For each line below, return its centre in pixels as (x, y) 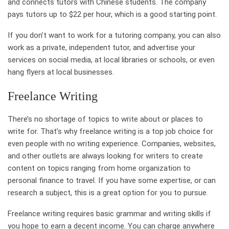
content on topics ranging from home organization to (99, 168)
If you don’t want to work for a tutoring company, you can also (114, 35)
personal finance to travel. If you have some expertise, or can (112, 180)
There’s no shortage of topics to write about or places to (105, 119)
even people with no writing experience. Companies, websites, (112, 143)
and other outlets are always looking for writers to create (105, 156)
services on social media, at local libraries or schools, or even (111, 60)
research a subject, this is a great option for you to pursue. (108, 192)
